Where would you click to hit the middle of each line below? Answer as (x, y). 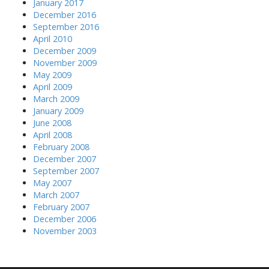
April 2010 (53, 39)
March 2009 (56, 99)
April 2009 (53, 87)
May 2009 (52, 75)
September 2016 (66, 27)
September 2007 (66, 171)
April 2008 (53, 135)
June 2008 (52, 123)
